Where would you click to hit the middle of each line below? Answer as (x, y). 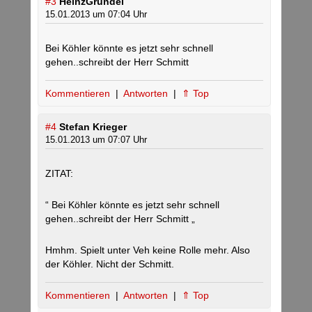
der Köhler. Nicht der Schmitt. (110, 264)
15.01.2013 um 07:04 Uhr (96, 15)
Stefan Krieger (93, 127)
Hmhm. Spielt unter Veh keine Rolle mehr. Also (148, 250)
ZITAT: (59, 174)
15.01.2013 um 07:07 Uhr (96, 140)
